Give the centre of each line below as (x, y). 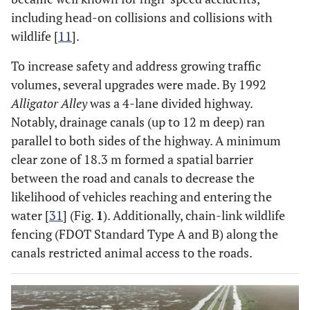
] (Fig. (80, 215)
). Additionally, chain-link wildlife (194, 215)
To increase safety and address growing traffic (136, 66)
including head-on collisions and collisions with (142, 17)
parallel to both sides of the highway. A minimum (146, 140)
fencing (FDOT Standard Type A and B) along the (145, 234)
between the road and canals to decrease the (133, 178)
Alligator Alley (49, 103)
